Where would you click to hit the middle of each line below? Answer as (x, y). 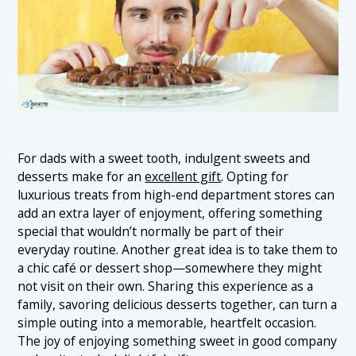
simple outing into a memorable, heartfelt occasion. (167, 322)
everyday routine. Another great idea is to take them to (178, 249)
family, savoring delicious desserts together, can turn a (178, 304)
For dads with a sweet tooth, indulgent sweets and (164, 158)
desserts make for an (81, 176)
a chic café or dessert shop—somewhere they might (170, 267)
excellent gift (183, 176)
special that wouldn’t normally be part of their (151, 231)
